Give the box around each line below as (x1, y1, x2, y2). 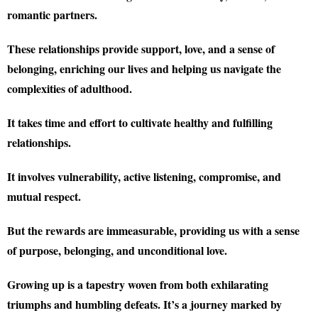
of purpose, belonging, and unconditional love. (7, 242, 227, 258)
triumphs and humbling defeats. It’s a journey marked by (7, 296, 282, 312)
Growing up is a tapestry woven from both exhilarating (7, 276, 268, 292)
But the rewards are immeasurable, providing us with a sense (7, 222, 300, 238)
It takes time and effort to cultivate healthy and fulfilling (7, 114, 273, 131)
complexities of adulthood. (7, 80, 132, 97)
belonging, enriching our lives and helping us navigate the (7, 60, 281, 77)
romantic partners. (7, 6, 97, 23)
